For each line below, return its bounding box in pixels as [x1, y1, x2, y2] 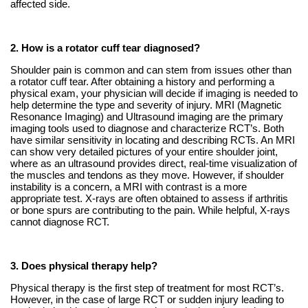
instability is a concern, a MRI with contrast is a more [10, 181, 247, 193]
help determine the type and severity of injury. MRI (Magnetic [10, 99, 282, 111]
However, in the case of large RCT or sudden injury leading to [10, 294, 284, 306]
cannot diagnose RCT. [10, 216, 109, 228]
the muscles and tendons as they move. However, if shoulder [10, 169, 284, 181]
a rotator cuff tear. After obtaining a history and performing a [10, 76, 274, 88]
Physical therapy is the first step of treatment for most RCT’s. [10, 282, 284, 294]
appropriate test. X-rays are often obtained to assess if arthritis [10, 192, 288, 205]
